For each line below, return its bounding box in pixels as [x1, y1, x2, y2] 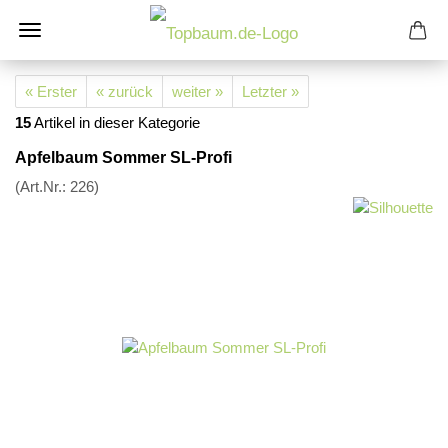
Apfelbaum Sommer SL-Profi [15, 149, 232, 166]
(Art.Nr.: [15, 178, 70, 195]
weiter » [172, 83, 223, 100]
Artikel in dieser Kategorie [31, 114, 200, 131]
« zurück [96, 83, 153, 100]
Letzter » [242, 83, 299, 100]
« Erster [25, 83, 77, 100]
